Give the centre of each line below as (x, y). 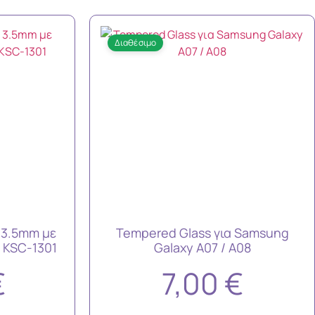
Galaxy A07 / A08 (202, 247)
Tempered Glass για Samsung (202, 232)
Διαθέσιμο (135, 42)
